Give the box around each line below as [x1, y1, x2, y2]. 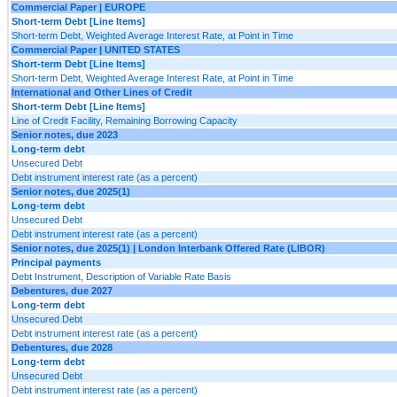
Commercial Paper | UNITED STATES [12, 43, 180, 55]
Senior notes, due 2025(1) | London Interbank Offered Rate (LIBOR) [12, 242, 325, 253]
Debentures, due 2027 [12, 284, 113, 296]
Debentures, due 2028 [12, 341, 113, 353]
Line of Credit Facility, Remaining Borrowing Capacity [12, 114, 237, 126]
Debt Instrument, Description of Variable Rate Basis [12, 270, 231, 282]
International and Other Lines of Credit [12, 86, 192, 97]
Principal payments [12, 256, 101, 268]
